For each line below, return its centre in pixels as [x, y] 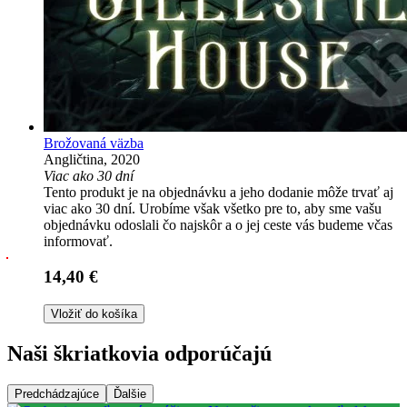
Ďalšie [130, 393]
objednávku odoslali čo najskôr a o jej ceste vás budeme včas [218, 225]
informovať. [78, 242]
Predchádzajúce [57, 393]
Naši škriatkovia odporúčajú [139, 353]
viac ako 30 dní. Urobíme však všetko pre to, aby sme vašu [213, 209]
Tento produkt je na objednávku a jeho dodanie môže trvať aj [218, 193]
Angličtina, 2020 [92, 160]
